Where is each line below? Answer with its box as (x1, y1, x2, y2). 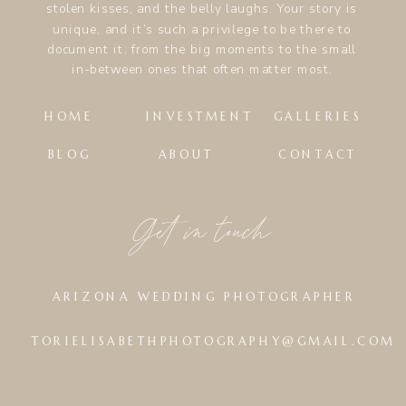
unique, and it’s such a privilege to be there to (53, 20, 352, 38)
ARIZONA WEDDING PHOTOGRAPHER (52, 289, 357, 304)
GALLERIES (274, 109, 362, 125)
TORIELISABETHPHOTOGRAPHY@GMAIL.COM (32, 333, 396, 349)
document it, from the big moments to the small (46, 40, 357, 59)
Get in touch (135, 208, 272, 256)
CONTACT (278, 147, 358, 163)
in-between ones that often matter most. (71, 61, 333, 79)
